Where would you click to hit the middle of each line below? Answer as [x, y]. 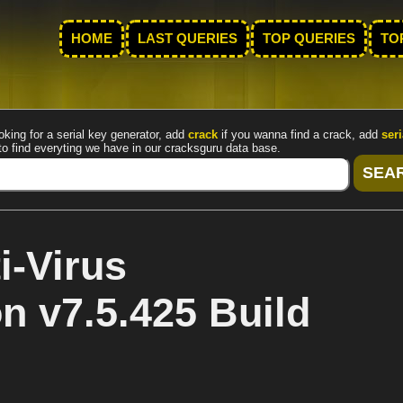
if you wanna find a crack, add [300, 134]
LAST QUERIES [188, 39]
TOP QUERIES [309, 39]
